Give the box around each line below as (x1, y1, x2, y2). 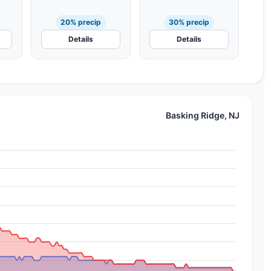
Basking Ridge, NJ (166, 110, 240, 120)
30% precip (168, 18, 209, 27)
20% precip (60, 18, 102, 27)
